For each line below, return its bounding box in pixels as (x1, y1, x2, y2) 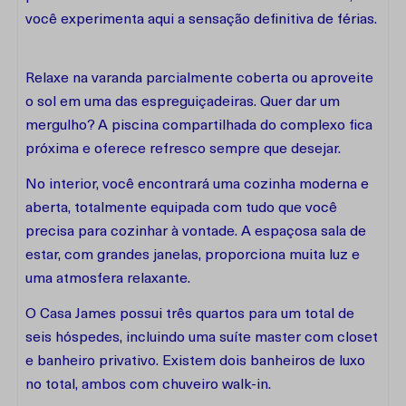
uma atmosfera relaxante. (25, 272, 190, 286)
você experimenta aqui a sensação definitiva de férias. (25, 13, 377, 27)
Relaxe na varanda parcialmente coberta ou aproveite (25, 72, 373, 86)
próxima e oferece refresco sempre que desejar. (25, 142, 341, 157)
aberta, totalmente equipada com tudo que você (25, 201, 337, 216)
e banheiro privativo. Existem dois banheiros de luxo (25, 354, 365, 369)
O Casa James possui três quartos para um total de (25, 307, 354, 322)
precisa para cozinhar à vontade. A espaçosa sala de (25, 225, 366, 239)
